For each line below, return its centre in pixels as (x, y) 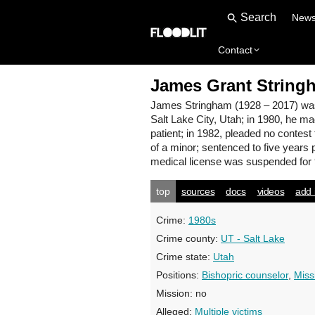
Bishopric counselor (245, 275)
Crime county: (188, 238)
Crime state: (185, 257)
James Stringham (191, 105)
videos (271, 191)
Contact (235, 50)
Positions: (179, 275)
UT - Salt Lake (253, 238)
